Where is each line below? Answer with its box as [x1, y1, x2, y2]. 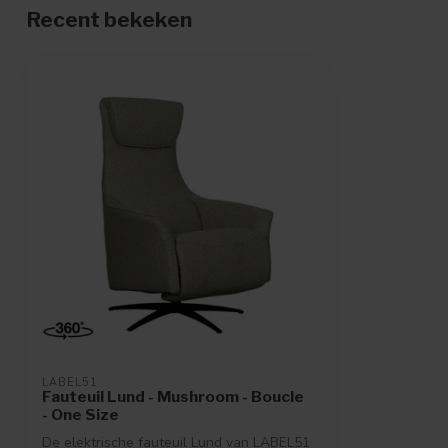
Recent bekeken [27, 7, 192, 33]
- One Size [42, 405, 119, 425]
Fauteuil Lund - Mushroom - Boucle [42, 387, 304, 407]
